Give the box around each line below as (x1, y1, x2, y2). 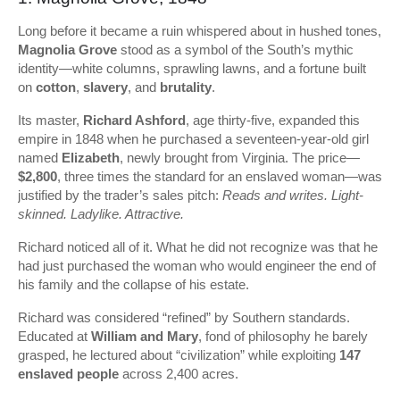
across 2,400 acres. (119, 366, 238, 381)
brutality (160, 79, 212, 95)
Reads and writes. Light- (222, 187, 363, 203)
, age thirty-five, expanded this (186, 112, 360, 128)
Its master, (18, 112, 83, 128)
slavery (83, 79, 128, 95)
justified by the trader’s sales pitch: (18, 187, 222, 203)
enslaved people (18, 366, 119, 381)
